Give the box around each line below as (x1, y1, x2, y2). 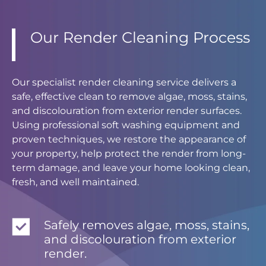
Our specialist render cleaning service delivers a (12, 77, 236, 88)
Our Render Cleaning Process (30, 28, 250, 47)
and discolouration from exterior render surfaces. (12, 105, 242, 117)
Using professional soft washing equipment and (12, 119, 240, 131)
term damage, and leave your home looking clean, (12, 162, 250, 174)
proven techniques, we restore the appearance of (12, 134, 246, 145)
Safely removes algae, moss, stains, (44, 218, 249, 233)
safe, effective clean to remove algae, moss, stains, (12, 91, 247, 103)
